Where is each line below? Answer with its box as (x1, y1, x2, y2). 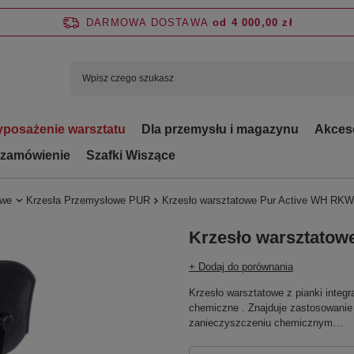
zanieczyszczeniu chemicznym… (189, 317, 343, 329)
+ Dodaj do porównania (189, 261, 293, 273)
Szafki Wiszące (86, 149, 175, 162)
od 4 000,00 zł (213, 16, 293, 28)
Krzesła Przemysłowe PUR (26, 194, 150, 206)
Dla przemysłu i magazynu (141, 122, 299, 136)
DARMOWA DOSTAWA (86, 16, 209, 28)
